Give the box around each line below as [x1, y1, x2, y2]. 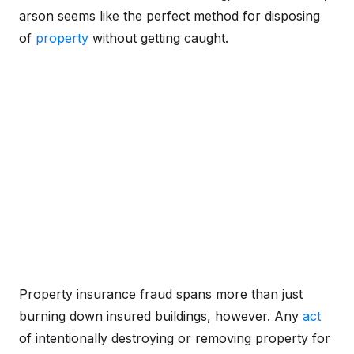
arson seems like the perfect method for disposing [19, 8, 320, 24]
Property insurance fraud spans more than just [19, 286, 303, 302]
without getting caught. [88, 30, 228, 46]
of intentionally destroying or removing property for [19, 330, 330, 346]
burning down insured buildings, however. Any [19, 308, 303, 324]
